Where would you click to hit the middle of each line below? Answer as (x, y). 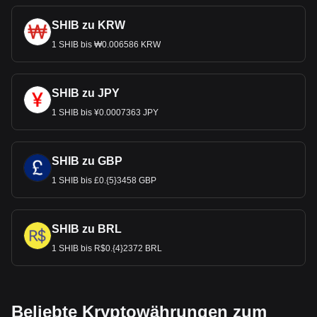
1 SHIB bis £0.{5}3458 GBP (104, 180)
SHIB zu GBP (87, 161)
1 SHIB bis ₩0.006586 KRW (106, 45)
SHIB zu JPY (86, 93)
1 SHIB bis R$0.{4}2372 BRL (107, 248)
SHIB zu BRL (87, 229)
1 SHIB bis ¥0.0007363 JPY (105, 113)
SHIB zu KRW (88, 25)
